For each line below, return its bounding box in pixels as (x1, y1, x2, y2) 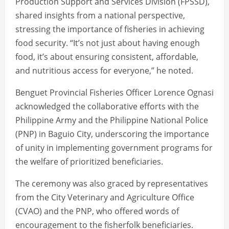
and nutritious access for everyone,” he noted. (15, 64, 193, 76)
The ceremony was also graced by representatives (15, 177, 208, 189)
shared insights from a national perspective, (15, 9, 185, 21)
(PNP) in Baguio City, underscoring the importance (15, 128, 209, 140)
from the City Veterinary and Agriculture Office (15, 191, 194, 203)
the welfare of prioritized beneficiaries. (15, 155, 163, 167)
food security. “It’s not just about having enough (15, 37, 200, 49)
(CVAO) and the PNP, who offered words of (15, 205, 179, 217)
